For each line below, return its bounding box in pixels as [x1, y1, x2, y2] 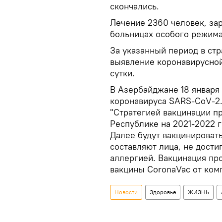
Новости [114, 188, 138, 196]
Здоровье [150, 188, 176, 196]
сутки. [110, 67, 135, 79]
